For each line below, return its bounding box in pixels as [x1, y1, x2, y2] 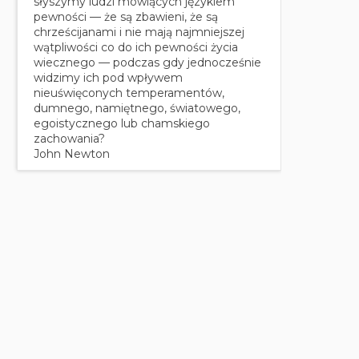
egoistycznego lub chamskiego [34, 115, 210, 131]
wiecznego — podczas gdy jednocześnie [34, 54, 261, 70]
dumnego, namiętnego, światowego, [34, 100, 240, 115]
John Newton [34, 146, 110, 161]
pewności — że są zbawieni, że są [34, 9, 218, 24]
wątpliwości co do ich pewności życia [34, 39, 238, 54]
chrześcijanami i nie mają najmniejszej [34, 24, 244, 39]
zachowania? [34, 131, 105, 146]
